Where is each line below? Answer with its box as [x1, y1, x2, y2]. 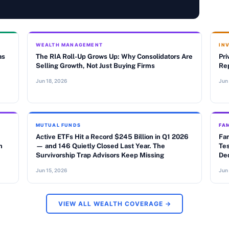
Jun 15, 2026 [35, 167, 67, 173]
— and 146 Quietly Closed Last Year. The [35, 142, 165, 150]
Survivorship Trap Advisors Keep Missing [35, 151, 164, 159]
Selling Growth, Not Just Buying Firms [35, 62, 155, 70]
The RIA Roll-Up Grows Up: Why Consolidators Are [35, 53, 193, 60]
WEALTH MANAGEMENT [35, 42, 103, 48]
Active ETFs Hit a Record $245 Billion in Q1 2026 [35, 133, 189, 141]
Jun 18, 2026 [35, 78, 67, 84]
